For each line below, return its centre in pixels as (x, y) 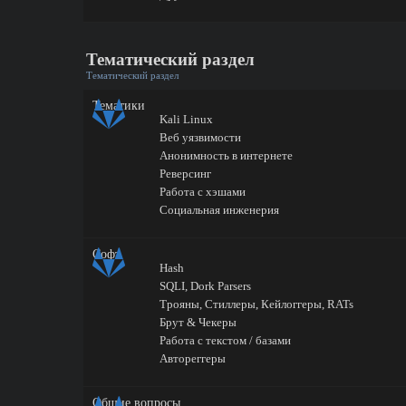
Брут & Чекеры (198, 322)
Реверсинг (185, 174)
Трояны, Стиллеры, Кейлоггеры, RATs (256, 304)
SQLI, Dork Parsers (205, 286)
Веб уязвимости (200, 137)
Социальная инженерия (219, 210)
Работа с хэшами (202, 192)
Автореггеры (192, 358)
